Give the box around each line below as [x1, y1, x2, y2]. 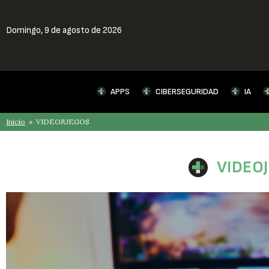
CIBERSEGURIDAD [155, 86, 219, 97]
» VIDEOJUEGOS [25, 117, 89, 126]
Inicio [6, 117, 25, 126]
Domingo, [6, 24, 44, 36]
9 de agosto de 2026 [44, 24, 122, 36]
